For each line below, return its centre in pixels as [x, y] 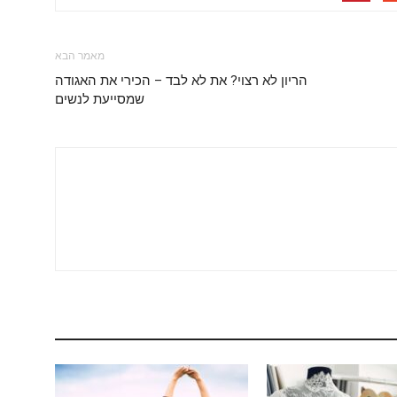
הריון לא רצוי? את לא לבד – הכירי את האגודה [181, 81]
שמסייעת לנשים [100, 99]
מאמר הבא [80, 56]
